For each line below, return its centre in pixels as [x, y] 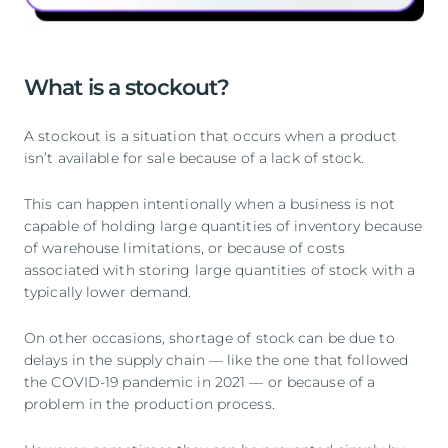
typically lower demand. [108, 291]
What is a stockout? [127, 87]
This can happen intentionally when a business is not [209, 203]
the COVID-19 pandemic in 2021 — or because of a [200, 381]
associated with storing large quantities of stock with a [220, 269]
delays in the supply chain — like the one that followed [216, 359]
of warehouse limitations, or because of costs [185, 247]
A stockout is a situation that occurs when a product [210, 135]
